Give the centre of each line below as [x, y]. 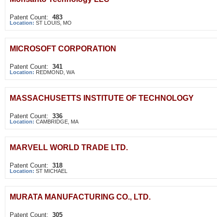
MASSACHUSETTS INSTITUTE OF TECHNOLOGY [102, 98]
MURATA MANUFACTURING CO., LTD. [80, 197]
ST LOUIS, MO [54, 23]
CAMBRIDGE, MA [57, 122]
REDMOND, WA [55, 72]
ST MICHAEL [52, 171]
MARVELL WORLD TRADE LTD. [69, 147]
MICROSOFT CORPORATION [63, 49]
